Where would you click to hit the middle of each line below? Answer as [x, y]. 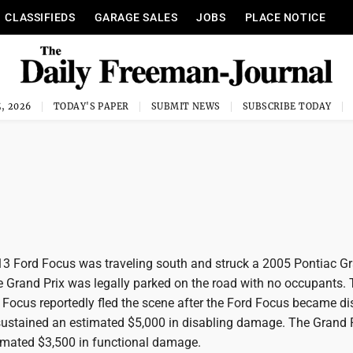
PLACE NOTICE [285, 17]
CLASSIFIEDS [40, 17]
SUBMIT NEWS [186, 106]
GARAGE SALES [136, 17]
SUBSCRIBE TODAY [287, 106]
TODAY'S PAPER [91, 106]
